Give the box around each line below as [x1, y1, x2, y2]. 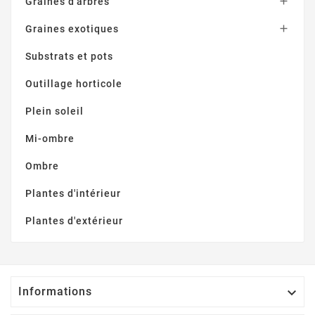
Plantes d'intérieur [25, 187, 121, 199]
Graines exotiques [25, 22, 119, 34]
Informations [18, 284, 92, 298]
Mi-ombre [25, 132, 75, 144]
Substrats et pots [25, 50, 113, 62]
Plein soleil [25, 105, 84, 117]
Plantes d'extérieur [25, 214, 123, 226]
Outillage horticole [25, 77, 122, 89]
